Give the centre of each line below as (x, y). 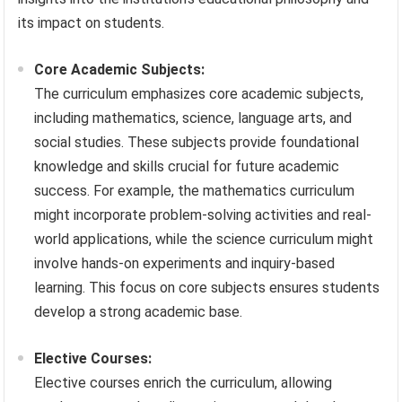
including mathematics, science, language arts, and (193, 118)
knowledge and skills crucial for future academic (187, 167)
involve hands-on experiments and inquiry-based (185, 264)
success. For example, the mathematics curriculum (195, 191)
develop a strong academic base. (139, 312)
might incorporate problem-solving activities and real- (203, 215)
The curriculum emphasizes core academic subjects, (199, 94)
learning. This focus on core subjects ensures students (207, 288)
